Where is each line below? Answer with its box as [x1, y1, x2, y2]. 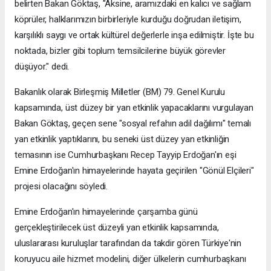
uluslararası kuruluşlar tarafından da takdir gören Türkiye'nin [15, 238, 242, 249]
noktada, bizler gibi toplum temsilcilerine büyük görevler [15, 45, 226, 57]
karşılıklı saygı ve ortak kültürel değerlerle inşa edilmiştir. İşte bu [15, 30, 254, 41]
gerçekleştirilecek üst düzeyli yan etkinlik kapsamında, [15, 222, 219, 233]
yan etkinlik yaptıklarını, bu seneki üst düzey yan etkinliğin [15, 134, 230, 145]
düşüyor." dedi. [15, 61, 70, 73]
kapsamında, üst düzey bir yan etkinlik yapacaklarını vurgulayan [15, 102, 253, 114]
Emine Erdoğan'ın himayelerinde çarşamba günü [15, 206, 198, 218]
